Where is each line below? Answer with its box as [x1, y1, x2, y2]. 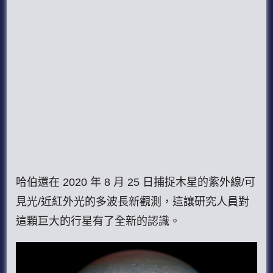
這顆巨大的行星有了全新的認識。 [16, 214, 181, 227]
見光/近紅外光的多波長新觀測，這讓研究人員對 [16, 195, 250, 208]
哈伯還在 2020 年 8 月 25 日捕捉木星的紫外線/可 [16, 175, 256, 188]
